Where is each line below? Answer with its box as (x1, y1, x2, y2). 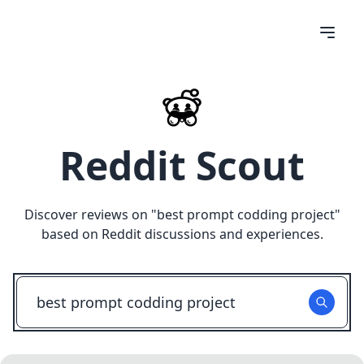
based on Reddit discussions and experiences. (41, 225, 323, 243)
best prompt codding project (156, 206, 335, 223)
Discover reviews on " (24, 206, 157, 223)
